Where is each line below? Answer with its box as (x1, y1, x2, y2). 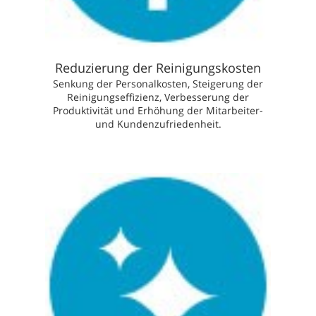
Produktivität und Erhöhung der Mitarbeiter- (53, 103, 263, 117)
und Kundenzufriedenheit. (95, 116, 221, 130)
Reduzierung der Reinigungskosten (55, 59, 261, 76)
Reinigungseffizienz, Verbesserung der (67, 90, 249, 104)
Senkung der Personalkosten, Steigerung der (53, 76, 263, 90)
